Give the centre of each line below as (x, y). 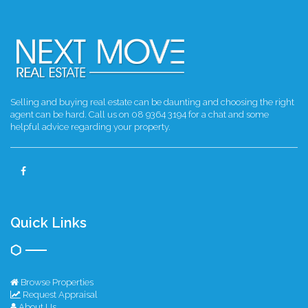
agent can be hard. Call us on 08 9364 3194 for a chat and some (140, 115)
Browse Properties (56, 283)
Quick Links (48, 223)
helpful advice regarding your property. (90, 127)
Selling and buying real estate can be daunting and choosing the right (152, 102)
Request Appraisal (59, 295)
